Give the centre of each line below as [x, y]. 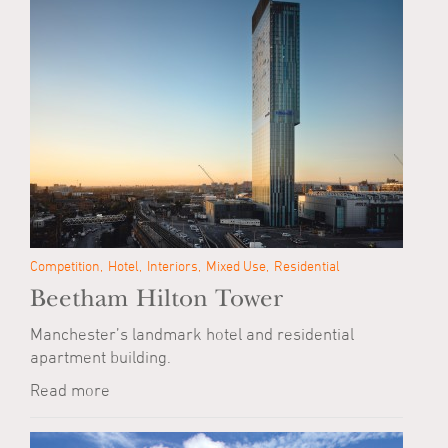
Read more [70, 390]
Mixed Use [236, 265]
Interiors [172, 265]
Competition [65, 265]
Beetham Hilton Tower [156, 298]
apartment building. [100, 357]
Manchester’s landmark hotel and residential [192, 334]
